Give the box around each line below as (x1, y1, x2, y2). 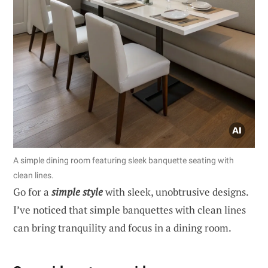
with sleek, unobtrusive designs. (103, 184, 248, 199)
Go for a (13, 184, 51, 199)
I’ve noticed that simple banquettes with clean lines (13, 202, 246, 217)
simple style (51, 184, 103, 199)
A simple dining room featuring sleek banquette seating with (13, 155, 234, 165)
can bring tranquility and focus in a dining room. (13, 220, 232, 234)
